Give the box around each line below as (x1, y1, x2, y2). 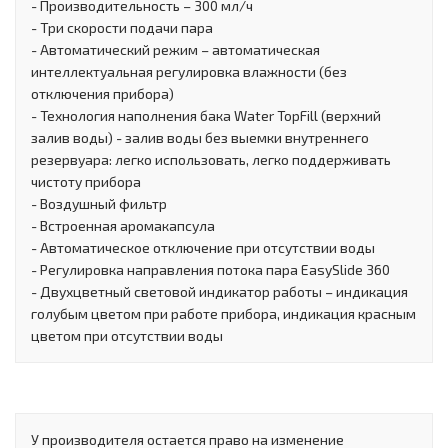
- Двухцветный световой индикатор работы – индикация (31, 282, 408, 300)
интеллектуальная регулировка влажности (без (31, 62, 347, 80)
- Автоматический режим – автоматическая (31, 40, 320, 58)
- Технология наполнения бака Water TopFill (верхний (31, 106, 381, 124)
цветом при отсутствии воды (31, 326, 223, 344)
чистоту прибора (31, 172, 141, 190)
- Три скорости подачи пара (31, 18, 213, 36)
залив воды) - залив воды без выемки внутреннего (31, 128, 369, 146)
